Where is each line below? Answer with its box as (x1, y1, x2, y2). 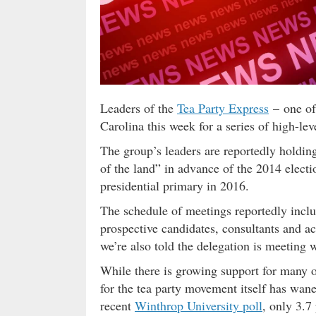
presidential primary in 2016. (100, 177, 249, 194)
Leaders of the (100, 99, 177, 116)
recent (100, 297, 135, 314)
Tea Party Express (177, 99, 269, 116)
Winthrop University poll (135, 297, 262, 314)
